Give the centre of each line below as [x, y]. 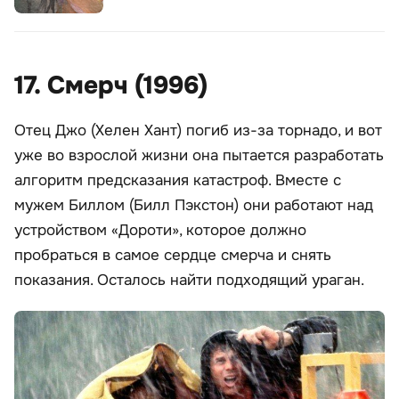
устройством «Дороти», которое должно [160, 230]
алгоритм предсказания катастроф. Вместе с [178, 180]
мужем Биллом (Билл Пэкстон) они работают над [194, 205]
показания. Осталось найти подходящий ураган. [189, 280]
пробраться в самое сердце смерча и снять [173, 255]
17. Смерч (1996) [111, 85]
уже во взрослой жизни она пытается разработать [199, 155]
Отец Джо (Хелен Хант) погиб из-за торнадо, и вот [198, 130]
